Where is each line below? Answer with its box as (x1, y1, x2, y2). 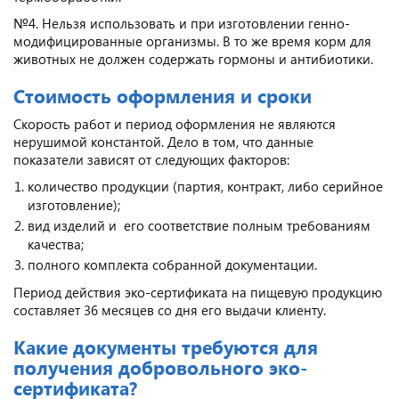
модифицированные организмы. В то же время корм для (13, 31, 371, 50)
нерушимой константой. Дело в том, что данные (13, 132, 313, 151)
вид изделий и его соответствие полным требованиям (28, 216, 370, 234)
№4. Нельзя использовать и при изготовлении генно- (13, 13, 350, 32)
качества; (28, 234, 84, 253)
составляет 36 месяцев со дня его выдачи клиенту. (13, 300, 326, 319)
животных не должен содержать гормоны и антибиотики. (13, 49, 373, 68)
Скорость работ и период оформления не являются (13, 114, 336, 133)
